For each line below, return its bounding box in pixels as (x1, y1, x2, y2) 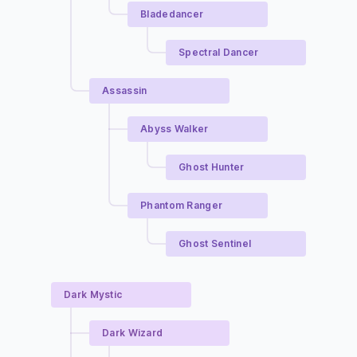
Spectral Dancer (178, 46, 259, 58)
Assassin (102, 84, 147, 96)
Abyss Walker (140, 123, 209, 135)
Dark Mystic (64, 288, 123, 300)
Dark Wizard (102, 327, 163, 339)
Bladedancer (140, 8, 204, 20)
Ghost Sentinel (178, 237, 252, 249)
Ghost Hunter (178, 161, 245, 173)
